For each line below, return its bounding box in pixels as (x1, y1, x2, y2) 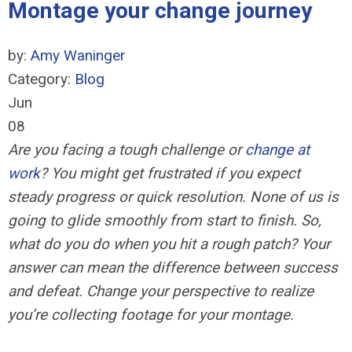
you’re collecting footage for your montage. (8, 306, 294, 324)
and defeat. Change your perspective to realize (8, 282, 313, 300)
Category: (8, 70, 75, 88)
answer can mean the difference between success (8, 258, 338, 277)
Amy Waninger (31, 46, 126, 64)
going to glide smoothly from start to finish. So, (8, 211, 321, 229)
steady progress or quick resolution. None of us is (8, 188, 339, 206)
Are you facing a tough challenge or (8, 141, 245, 159)
